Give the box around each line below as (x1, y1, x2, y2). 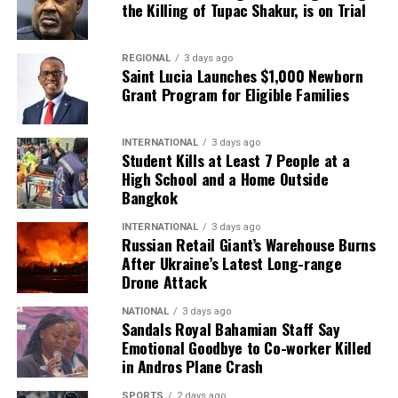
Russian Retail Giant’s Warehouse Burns (121, 232, 376, 256)
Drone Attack (121, 269, 207, 293)
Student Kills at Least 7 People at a (121, 147, 350, 171)
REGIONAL (121, 52, 171, 64)
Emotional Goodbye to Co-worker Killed (121, 335, 371, 359)
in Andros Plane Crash (121, 354, 263, 378)
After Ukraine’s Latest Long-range (121, 251, 342, 275)
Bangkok (121, 185, 178, 209)
